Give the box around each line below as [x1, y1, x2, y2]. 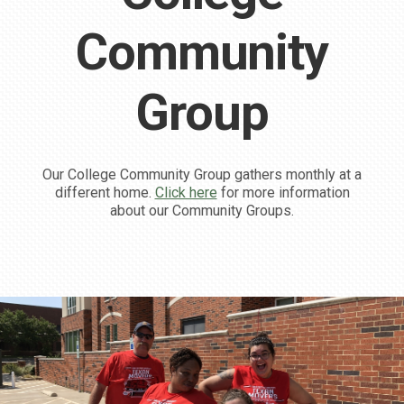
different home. [54, 183, 155, 201]
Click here [154, 183, 217, 201]
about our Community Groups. [110, 201, 294, 219]
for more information [216, 183, 350, 201]
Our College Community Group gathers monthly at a [42, 165, 362, 183]
